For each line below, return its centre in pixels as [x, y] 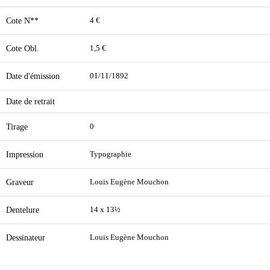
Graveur [20, 182]
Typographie [111, 154]
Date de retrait [30, 101]
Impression [25, 154]
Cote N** [22, 20]
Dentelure [23, 210]
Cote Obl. [23, 48]
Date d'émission [33, 76]
